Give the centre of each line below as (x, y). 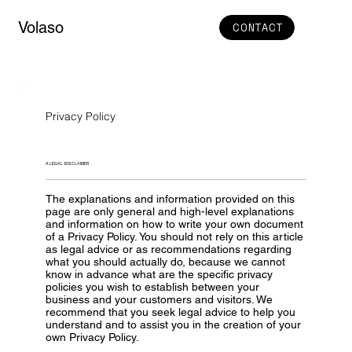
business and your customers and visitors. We (159, 299)
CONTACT (258, 27)
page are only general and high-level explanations (170, 211)
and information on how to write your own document (175, 224)
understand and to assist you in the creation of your (174, 324)
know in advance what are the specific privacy (159, 274)
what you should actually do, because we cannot (166, 261)
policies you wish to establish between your (153, 286)
